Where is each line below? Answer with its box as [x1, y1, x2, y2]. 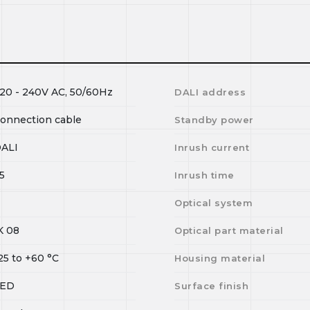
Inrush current [174, 142, 250, 153]
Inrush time [174, 170, 235, 181]
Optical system [174, 197, 253, 208]
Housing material [174, 253, 266, 264]
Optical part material [174, 225, 284, 236]
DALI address [174, 86, 246, 98]
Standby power [174, 114, 254, 125]
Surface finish [174, 280, 249, 291]
